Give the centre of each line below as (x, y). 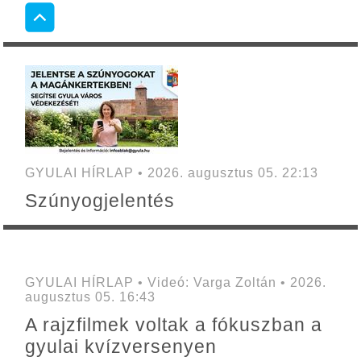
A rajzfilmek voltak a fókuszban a (173, 325)
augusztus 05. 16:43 (90, 297)
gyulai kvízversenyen (120, 347)
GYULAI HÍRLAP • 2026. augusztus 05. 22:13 (171, 173)
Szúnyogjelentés (100, 201)
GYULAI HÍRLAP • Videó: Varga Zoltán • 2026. (175, 283)
